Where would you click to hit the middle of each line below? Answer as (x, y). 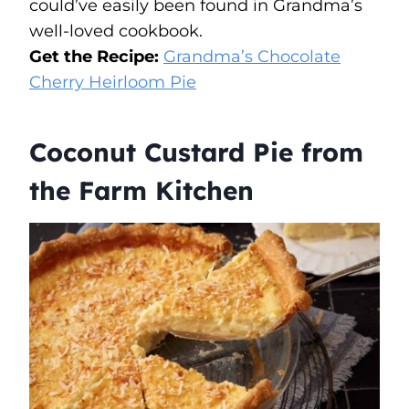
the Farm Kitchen (142, 190)
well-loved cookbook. (116, 31)
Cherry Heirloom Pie (113, 82)
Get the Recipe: (96, 56)
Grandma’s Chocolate (252, 56)
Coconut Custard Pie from (196, 152)
